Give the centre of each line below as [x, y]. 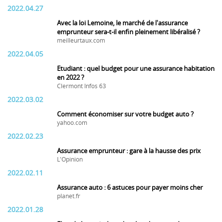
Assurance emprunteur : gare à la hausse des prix [129, 151]
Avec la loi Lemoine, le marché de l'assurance [122, 23]
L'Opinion [70, 160]
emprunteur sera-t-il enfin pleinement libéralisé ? [129, 32]
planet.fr [69, 196]
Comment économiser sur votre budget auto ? [125, 114]
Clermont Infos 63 [82, 86]
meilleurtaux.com [81, 41]
